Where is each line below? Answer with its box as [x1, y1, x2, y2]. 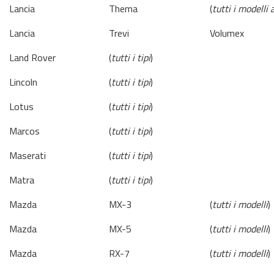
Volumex [210, 26, 244, 40]
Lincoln [9, 75, 37, 89]
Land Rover [9, 50, 56, 65]
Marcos [9, 124, 40, 138]
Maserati [9, 148, 46, 163]
